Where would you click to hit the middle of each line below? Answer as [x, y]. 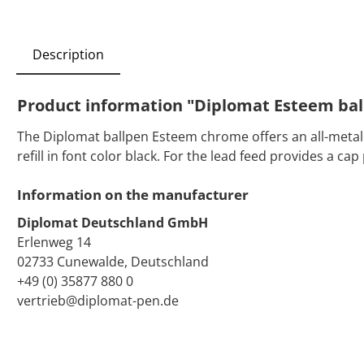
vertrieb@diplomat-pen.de [98, 301]
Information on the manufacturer [133, 195]
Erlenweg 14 [54, 243]
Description [68, 55]
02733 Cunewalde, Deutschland [113, 262]
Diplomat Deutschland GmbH [113, 223]
